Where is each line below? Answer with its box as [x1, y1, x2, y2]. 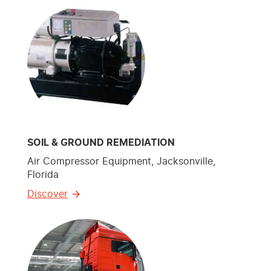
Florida [27, 170, 59, 180]
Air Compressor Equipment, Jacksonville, [27, 157, 215, 167]
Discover [27, 189, 68, 200]
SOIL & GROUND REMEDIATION [27, 138, 175, 148]
